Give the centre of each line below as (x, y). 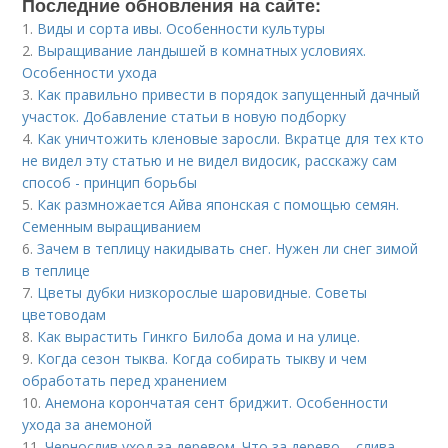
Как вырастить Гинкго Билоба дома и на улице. (199, 336)
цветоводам (64, 314)
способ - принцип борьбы (110, 182)
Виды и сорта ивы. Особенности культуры (181, 28)
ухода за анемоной (87, 424)
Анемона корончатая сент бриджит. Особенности (217, 402)
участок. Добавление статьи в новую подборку (184, 116)
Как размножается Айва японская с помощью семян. (218, 204)
